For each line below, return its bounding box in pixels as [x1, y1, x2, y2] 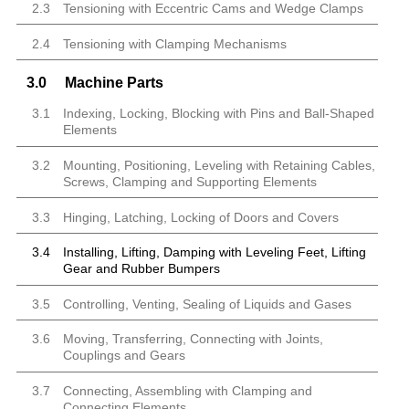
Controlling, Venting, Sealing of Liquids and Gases [62, 296, 351, 311]
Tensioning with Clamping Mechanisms [62, 36, 287, 51]
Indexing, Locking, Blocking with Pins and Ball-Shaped [62, 106, 374, 121]
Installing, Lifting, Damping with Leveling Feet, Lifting [62, 245, 366, 260]
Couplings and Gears [62, 348, 185, 363]
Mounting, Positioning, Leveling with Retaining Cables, [62, 157, 375, 173]
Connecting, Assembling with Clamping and [62, 383, 312, 398]
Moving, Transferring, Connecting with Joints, [62, 331, 323, 347]
